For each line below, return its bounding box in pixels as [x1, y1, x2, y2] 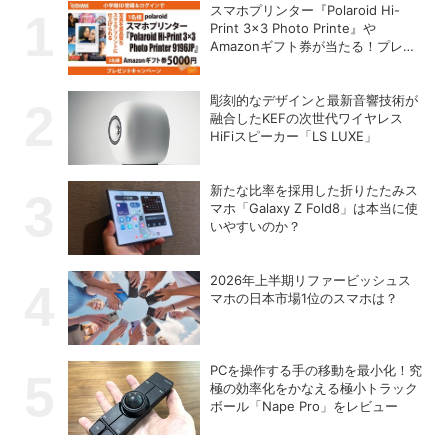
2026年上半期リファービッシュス [210, 271, 412, 288]
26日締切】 [210, 73, 279, 90]
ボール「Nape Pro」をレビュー [210, 397, 399, 414]
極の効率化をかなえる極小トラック [210, 379, 419, 396]
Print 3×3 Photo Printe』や [210, 19, 377, 36]
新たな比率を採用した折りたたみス [210, 181, 419, 198]
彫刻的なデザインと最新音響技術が [210, 91, 419, 108]
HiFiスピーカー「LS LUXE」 [210, 127, 378, 144]
